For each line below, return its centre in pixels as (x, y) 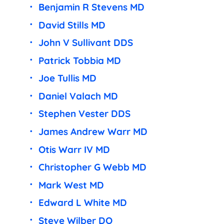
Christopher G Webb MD (92, 167)
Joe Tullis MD (67, 78)
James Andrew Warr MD (93, 132)
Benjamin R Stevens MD (91, 7)
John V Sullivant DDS (85, 43)
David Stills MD (72, 25)
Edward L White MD (82, 203)
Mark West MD (71, 185)
